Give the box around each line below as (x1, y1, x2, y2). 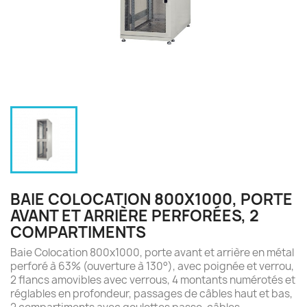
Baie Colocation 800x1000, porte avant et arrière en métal (10, 245, 294, 260)
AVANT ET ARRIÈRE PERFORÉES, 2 (10, 206, 259, 226)
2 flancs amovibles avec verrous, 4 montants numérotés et (10, 273, 295, 287)
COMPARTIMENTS (10, 222, 146, 243)
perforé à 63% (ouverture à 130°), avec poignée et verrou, (10, 259, 294, 273)
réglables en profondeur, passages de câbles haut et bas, (10, 286, 293, 301)
